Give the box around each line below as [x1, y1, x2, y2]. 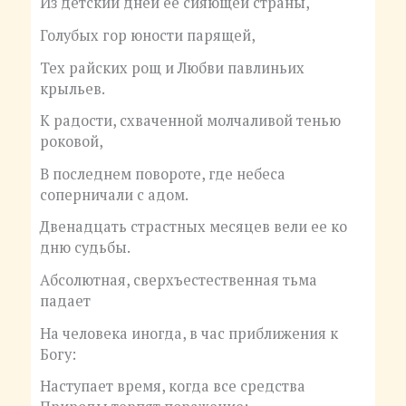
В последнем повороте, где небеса [39, 163, 285, 184]
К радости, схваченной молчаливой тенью [39, 111, 341, 131]
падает [39, 291, 91, 312]
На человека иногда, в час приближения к [39, 323, 338, 343]
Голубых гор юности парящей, [39, 24, 256, 45]
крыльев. [39, 78, 105, 99]
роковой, [39, 131, 103, 152]
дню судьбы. [39, 237, 130, 258]
